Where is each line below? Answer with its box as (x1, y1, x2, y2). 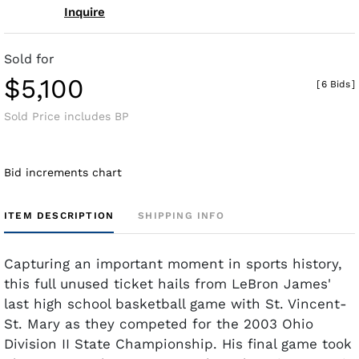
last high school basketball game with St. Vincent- (4, 295, 347, 312)
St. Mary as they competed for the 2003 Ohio (4, 315, 313, 332)
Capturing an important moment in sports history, (4, 255, 342, 272)
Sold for (4, 50, 54, 67)
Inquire (63, 4, 105, 19)
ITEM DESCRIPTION (4, 209, 115, 221)
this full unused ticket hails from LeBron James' (4, 275, 331, 292)
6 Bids (321, 78, 350, 90)
